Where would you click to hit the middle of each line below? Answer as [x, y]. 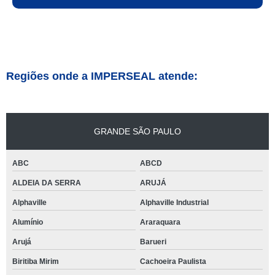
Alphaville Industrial [174, 203]
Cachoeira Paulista [173, 261]
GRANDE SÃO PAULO [137, 131]
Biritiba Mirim [36, 261]
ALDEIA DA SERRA [47, 183]
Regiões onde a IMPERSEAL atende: [102, 76]
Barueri [153, 242]
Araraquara [160, 222]
